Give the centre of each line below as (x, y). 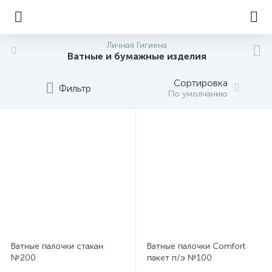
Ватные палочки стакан (57, 246)
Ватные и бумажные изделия (137, 56)
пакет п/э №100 (179, 258)
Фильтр (75, 88)
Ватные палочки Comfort (196, 246)
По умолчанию (198, 94)
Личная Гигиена (137, 45)
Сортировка (201, 83)
